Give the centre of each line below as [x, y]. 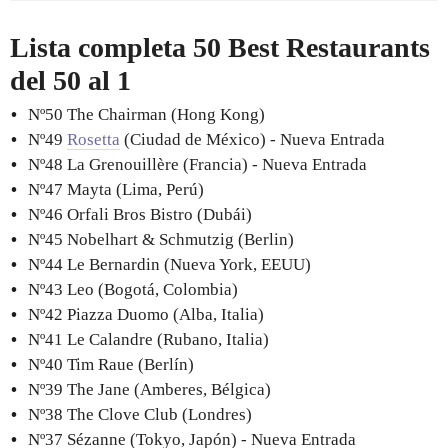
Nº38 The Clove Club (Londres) [140, 414]
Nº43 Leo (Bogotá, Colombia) [133, 289]
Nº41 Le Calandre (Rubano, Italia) [148, 339]
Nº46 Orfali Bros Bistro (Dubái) [140, 214]
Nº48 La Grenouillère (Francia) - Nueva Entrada [197, 164]
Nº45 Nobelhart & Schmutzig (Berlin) [161, 239]
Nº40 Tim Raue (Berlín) [111, 364]
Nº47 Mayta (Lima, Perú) [116, 189]
